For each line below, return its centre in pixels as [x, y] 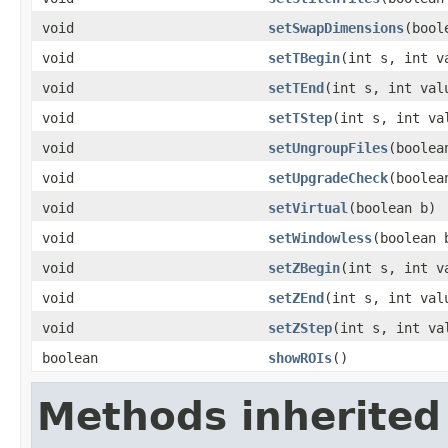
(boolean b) [392, 207]
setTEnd [296, 87]
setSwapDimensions [336, 27]
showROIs [300, 357]
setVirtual [308, 207]
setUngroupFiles [328, 147]
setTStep [300, 117]
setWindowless [320, 237]
